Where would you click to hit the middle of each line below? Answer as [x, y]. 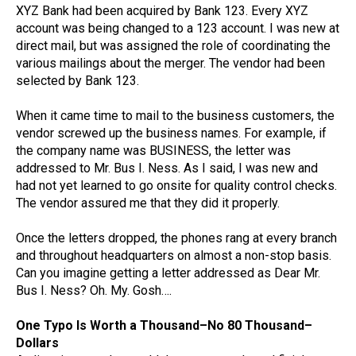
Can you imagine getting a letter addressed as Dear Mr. [168, 273]
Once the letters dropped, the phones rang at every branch [176, 238]
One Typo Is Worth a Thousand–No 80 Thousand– [164, 326]
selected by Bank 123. [77, 81]
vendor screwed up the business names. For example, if [171, 133]
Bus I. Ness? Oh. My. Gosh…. [94, 291]
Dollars [39, 343]
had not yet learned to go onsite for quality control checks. [176, 186]
